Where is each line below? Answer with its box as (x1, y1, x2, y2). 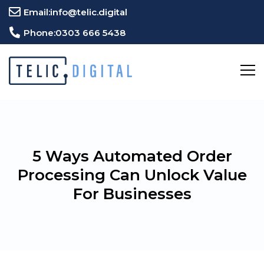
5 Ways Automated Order (32, 147, 232, 166)
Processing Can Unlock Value (17, 166, 247, 184)
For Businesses (72, 184, 192, 203)
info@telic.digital (50, 6, 127, 18)
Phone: (24, 27, 55, 38)
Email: (24, 6, 50, 18)
